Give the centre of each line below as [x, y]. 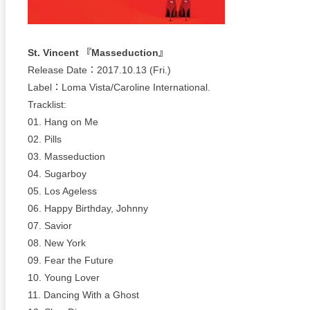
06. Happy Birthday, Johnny [88, 209]
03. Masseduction [66, 157]
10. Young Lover [64, 278]
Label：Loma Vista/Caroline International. [119, 88]
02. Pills [45, 139]
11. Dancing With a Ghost [83, 295]
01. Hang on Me [63, 122]
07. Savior [50, 226]
